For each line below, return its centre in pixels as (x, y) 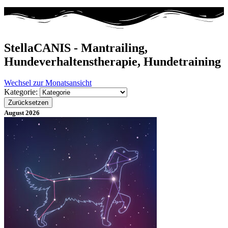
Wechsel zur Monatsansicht (48, 83)
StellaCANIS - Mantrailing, (76, 48)
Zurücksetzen (28, 103)
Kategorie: (22, 92)
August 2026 (22, 113)
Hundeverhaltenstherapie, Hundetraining (112, 61)
